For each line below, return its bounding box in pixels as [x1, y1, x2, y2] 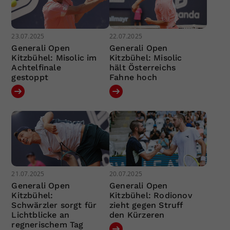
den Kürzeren [109, 209, 165, 220]
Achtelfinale [11, 63, 61, 73]
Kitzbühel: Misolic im [11, 53, 97, 63]
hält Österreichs [109, 63, 176, 73]
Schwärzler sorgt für [11, 200, 97, 210]
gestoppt [11, 72, 49, 83]
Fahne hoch [109, 72, 157, 83]
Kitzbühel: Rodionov [109, 190, 193, 200]
